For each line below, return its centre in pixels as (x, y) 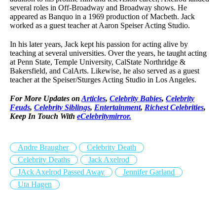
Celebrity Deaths (44, 160)
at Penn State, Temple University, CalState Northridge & (98, 62)
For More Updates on (46, 99)
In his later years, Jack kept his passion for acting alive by (99, 44)
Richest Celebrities (174, 108)
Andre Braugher (43, 147)
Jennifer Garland (149, 172)
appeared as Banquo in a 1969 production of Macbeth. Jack (102, 17)
